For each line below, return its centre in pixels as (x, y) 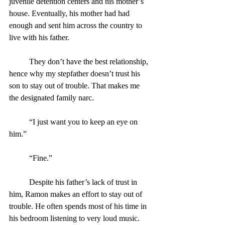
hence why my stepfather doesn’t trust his (76, 73)
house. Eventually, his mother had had (70, 13)
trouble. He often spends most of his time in (79, 206)
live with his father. (39, 37)
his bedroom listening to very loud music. (74, 218)
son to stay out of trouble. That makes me (75, 85)
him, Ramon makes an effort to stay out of (77, 194)
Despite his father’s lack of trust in (19, 182)
